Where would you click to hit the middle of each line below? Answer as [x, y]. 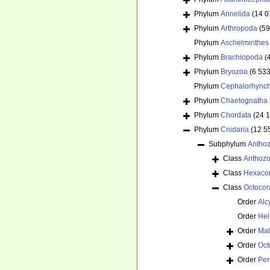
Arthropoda [239, 29]
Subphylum [228, 144]
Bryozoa [234, 72]
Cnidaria [235, 130]
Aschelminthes [245, 43]
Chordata [236, 115]
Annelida [235, 14]
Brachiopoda [242, 58]
